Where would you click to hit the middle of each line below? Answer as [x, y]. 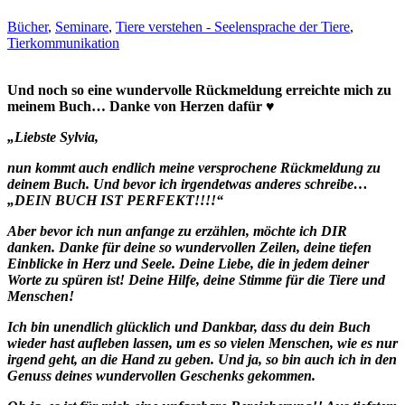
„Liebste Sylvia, [53, 137]
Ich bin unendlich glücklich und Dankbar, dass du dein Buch [189, 326]
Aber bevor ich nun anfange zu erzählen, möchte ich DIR [177, 231]
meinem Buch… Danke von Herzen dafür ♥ [141, 106]
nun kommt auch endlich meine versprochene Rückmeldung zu [194, 167]
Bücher [28, 26]
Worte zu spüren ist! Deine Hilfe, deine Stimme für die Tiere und [196, 279]
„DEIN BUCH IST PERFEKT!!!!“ [115, 200]
